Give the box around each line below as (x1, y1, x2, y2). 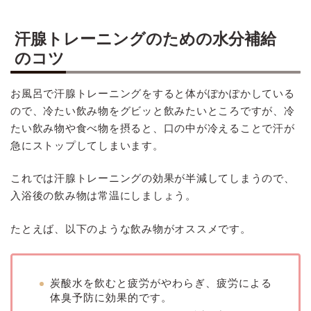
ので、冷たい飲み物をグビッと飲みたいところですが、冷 (10, 104, 295, 117)
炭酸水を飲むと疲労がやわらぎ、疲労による (50, 277, 272, 289)
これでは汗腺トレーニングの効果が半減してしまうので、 (10, 172, 295, 185)
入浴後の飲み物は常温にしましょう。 (10, 190, 196, 202)
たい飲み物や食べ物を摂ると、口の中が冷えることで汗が (10, 121, 295, 134)
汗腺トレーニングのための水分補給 (15, 29, 276, 48)
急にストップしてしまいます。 (10, 139, 164, 151)
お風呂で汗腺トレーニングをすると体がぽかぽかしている (10, 87, 295, 99)
